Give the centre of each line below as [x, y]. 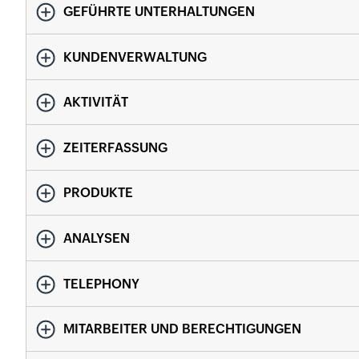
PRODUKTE [98, 193]
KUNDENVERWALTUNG [135, 57]
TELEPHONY [101, 284]
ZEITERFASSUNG [115, 147]
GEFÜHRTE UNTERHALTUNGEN [159, 12]
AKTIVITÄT [96, 103]
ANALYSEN [97, 238]
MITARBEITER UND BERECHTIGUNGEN [182, 329]
